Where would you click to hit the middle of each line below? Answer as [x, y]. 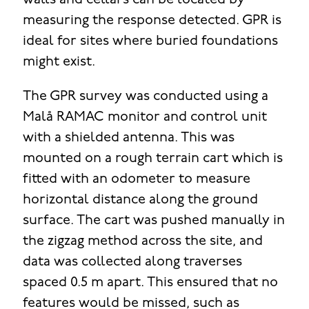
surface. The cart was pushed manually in [153, 221]
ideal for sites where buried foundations [150, 42]
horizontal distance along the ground [140, 200]
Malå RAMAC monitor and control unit [144, 118]
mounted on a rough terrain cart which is [152, 159]
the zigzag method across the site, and [142, 242]
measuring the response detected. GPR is [152, 21]
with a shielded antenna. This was [128, 138]
